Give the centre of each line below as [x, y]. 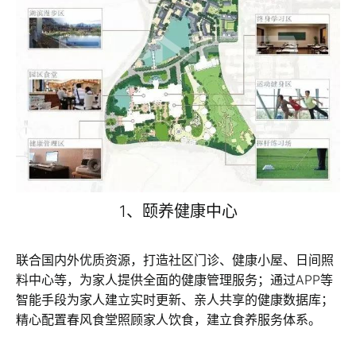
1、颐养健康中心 [178, 211]
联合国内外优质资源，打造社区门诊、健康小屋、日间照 [175, 259]
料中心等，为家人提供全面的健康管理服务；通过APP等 [174, 279]
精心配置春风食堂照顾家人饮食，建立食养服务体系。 [168, 319]
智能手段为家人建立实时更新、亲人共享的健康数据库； [175, 299]
